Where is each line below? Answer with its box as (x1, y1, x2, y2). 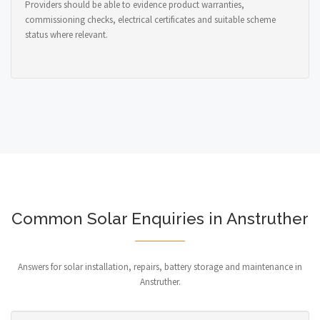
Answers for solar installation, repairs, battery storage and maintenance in (18, 260, 302, 273)
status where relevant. (25, 28, 108, 41)
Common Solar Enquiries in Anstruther (11, 209, 309, 228)
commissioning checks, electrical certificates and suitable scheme (25, 13, 276, 26)
